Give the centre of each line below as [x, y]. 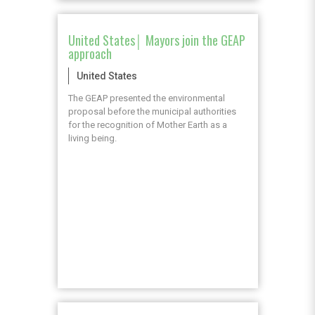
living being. [92, 139]
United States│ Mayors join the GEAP [156, 40]
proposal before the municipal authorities [152, 112]
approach [90, 54]
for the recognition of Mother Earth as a [147, 125]
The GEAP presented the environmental [146, 98]
